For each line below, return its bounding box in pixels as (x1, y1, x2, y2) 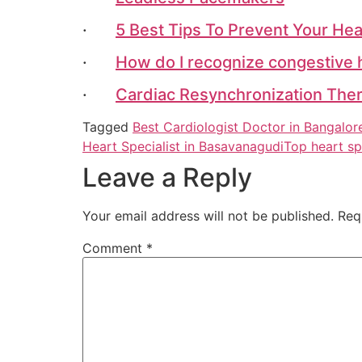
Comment (82, 240, 146, 257)
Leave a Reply (82, 162, 252, 194)
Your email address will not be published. (82, 208, 334, 225)
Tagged (82, 119, 133, 136)
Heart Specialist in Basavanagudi (82, 138, 284, 155)
